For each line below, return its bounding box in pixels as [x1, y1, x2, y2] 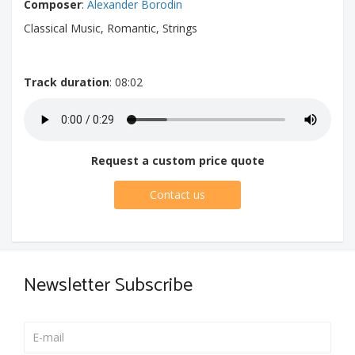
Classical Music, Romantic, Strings [24, 21, 197, 36]
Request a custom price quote [90, 153, 265, 168]
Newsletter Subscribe [24, 270, 193, 301]
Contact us [150, 187, 205, 202]
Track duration [24, 74, 109, 90]
